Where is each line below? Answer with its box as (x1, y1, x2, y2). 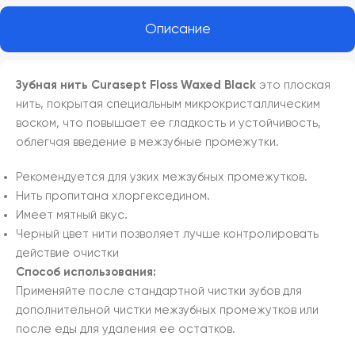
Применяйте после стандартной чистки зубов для (16, 284, 302, 297)
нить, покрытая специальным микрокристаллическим (16, 97, 320, 110)
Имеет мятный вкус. (16, 208, 128, 221)
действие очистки (16, 246, 119, 259)
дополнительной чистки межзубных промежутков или (16, 303, 319, 316)
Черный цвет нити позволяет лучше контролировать (16, 227, 319, 240)
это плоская (256, 78, 330, 91)
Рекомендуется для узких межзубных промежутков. (16, 170, 307, 183)
